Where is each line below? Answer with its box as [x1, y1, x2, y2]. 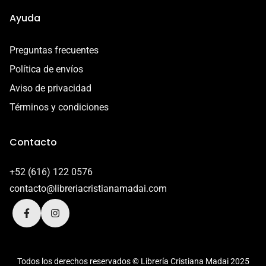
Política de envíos [9, 63, 83, 75]
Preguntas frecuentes [9, 44, 99, 56]
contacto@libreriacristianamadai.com [9, 182, 167, 194]
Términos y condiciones [9, 101, 109, 113]
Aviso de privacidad [9, 82, 91, 94]
